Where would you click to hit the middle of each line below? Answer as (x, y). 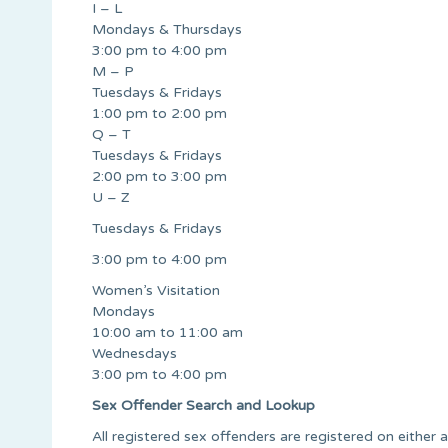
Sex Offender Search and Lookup (203, 405)
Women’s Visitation (156, 290)
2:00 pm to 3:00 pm (159, 176)
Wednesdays (134, 353)
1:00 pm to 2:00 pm (159, 113)
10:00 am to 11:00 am (167, 332)
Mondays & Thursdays (167, 29)
